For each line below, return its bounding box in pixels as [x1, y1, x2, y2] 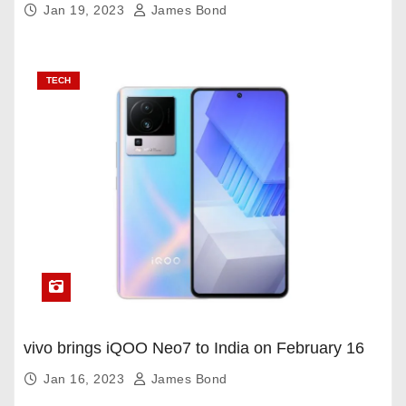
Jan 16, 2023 [43, 372, 129, 387]
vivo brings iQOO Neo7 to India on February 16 [24, 339, 364, 358]
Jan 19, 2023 [43, 3, 129, 18]
